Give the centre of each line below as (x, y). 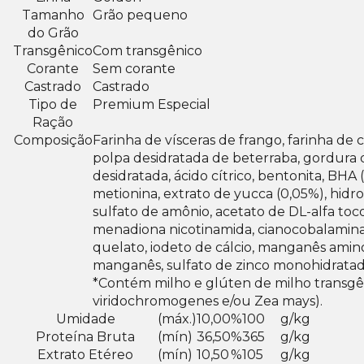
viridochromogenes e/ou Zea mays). (208, 301)
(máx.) (177, 319)
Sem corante (134, 69)
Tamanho (53, 15)
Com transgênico (147, 51)
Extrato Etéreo (85, 355)
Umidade (85, 319)
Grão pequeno (140, 15)
